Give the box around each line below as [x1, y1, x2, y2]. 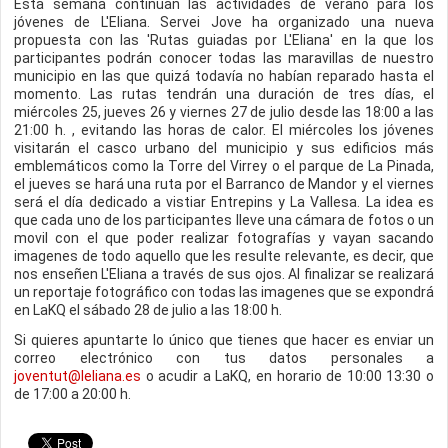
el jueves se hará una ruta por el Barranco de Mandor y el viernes [14, 176, 434, 192]
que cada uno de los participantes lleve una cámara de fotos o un [14, 212, 434, 228]
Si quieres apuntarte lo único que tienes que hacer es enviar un [14, 332, 434, 348]
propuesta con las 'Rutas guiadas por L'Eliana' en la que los [14, 32, 434, 48]
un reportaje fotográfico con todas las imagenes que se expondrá [14, 284, 434, 300]
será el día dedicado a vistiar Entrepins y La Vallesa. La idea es [14, 194, 434, 210]
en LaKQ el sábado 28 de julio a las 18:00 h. [14, 302, 282, 318]
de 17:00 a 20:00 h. [14, 386, 131, 402]
